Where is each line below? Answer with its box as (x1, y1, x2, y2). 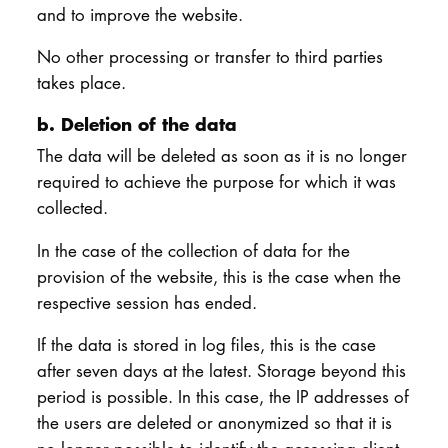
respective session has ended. (36, 290, 257, 314)
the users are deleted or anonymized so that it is (36, 411, 392, 435)
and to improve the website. (36, 2, 243, 26)
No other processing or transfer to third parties (36, 45, 383, 69)
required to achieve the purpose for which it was (36, 170, 396, 194)
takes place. (36, 71, 126, 95)
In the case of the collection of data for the (36, 238, 350, 262)
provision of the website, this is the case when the (36, 264, 401, 288)
